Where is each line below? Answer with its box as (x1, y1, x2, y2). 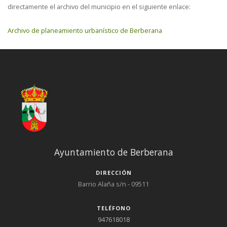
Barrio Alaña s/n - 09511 (78, 179, 149, 189)
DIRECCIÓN (96, 169, 132, 177)
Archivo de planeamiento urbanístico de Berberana (8, 25, 162, 35)
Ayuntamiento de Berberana (54, 145, 173, 158)
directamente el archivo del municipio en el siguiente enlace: (8, 2, 191, 11)
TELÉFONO (97, 204, 131, 212)
